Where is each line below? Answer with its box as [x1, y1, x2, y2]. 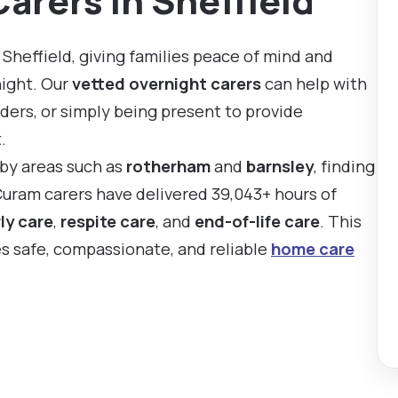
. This [320, 210, 362, 233]
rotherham [126, 155, 211, 178]
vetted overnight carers [72, 72, 261, 95]
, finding [314, 155, 375, 178]
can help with [261, 72, 367, 95]
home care [271, 237, 354, 260]
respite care [60, 210, 155, 233]
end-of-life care [195, 210, 320, 233]
